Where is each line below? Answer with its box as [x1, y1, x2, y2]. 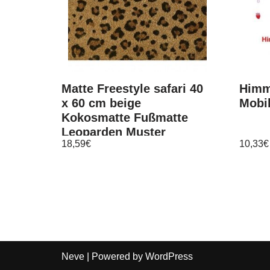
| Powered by [84, 251, 145, 262]
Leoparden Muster [61, 125, 166, 139]
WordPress [145, 251, 193, 262]
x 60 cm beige [61, 96, 141, 110]
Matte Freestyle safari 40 [61, 81, 203, 95]
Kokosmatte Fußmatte [61, 110, 188, 124]
